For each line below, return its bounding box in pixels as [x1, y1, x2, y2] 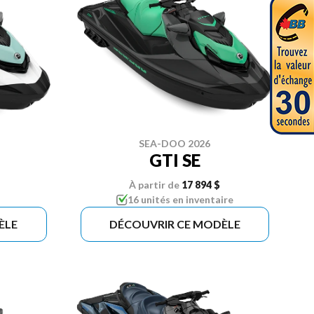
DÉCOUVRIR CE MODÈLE [109, 217, 240, 231]
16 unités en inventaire [127, 193, 233, 206]
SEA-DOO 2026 [139, 137, 211, 150]
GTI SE [149, 150, 200, 171]
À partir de [129, 179, 180, 191]
